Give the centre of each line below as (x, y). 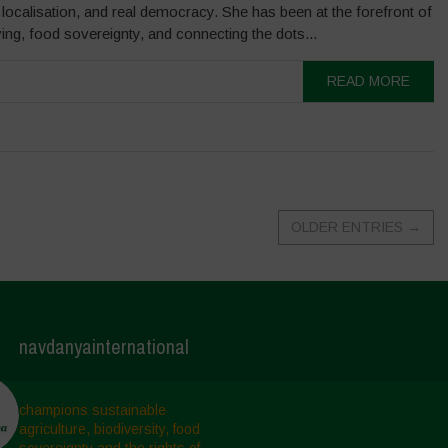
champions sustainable (92, 410)
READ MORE (369, 81)
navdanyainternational (103, 346)
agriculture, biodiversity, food (109, 429)
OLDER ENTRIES (347, 227)
